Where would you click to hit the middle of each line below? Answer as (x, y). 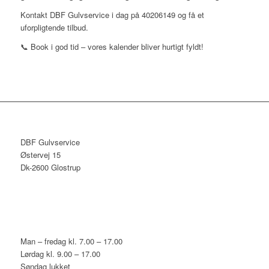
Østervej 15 (40, 155)
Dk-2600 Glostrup (50, 168)
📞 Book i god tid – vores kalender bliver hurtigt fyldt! (112, 47)
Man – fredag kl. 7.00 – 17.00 (71, 241)
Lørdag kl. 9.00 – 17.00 (60, 254)
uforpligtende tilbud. (54, 27)
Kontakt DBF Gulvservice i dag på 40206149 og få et (112, 14)
